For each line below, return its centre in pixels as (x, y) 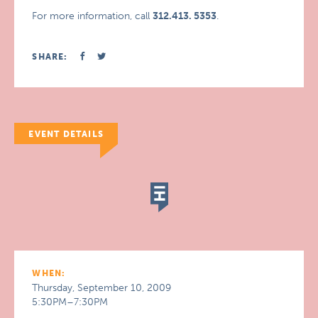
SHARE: (50, 57)
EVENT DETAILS (66, 134)
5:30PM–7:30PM (70, 302)
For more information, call (93, 16)
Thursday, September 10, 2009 (102, 288)
